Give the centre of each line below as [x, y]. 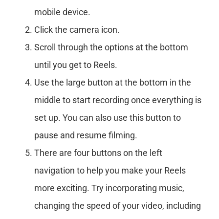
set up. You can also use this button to [108, 117]
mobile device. [62, 12]
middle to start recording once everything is [118, 100]
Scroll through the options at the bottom [111, 47]
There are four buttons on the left [98, 153]
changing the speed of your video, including [118, 205]
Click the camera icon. [77, 29]
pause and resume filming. [86, 135]
